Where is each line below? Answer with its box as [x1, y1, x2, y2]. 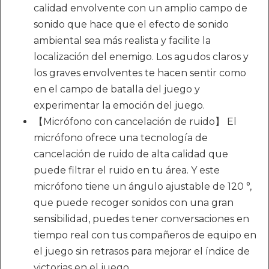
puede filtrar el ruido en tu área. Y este [34, 164, 220, 176]
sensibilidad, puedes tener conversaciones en [34, 213, 249, 225]
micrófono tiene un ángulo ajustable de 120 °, [34, 180, 252, 192]
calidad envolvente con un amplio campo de [34, 2, 247, 14]
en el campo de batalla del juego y [34, 83, 200, 95]
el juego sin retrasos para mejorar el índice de [34, 245, 250, 257]
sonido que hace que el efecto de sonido [34, 18, 229, 30]
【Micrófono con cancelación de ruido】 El [34, 115, 237, 127]
